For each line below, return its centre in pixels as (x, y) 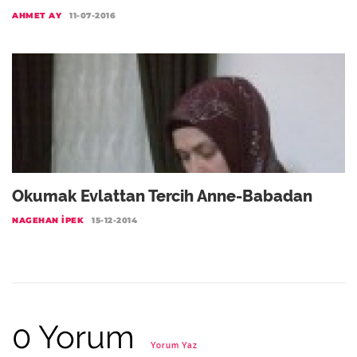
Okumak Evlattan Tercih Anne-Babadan (162, 196)
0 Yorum (77, 337)
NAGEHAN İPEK (48, 220)
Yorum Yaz (174, 345)
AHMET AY (37, 16)
